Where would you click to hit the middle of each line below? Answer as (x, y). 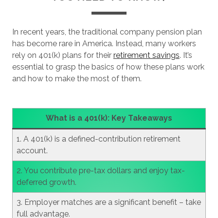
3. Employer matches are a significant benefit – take (109, 202)
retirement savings (146, 55)
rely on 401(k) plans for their (63, 55)
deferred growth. (46, 182)
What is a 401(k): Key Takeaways (109, 118)
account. (32, 151)
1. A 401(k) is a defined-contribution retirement (98, 139)
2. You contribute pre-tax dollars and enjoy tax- (100, 171)
